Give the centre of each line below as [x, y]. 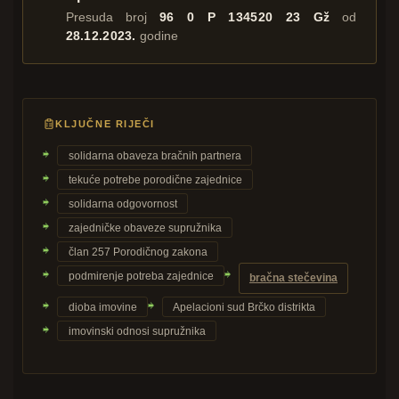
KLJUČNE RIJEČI [105, 123]
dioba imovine [102, 307]
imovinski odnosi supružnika [137, 331]
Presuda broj [112, 17]
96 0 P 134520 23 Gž [244, 17]
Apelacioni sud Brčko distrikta [244, 307]
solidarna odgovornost [122, 204]
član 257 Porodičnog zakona [138, 252]
